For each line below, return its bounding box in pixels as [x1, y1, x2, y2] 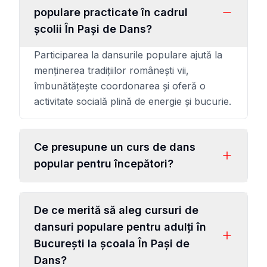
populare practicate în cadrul [34, 6, 188, 18]
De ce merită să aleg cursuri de [34, 204, 198, 216]
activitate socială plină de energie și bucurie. [34, 95, 231, 107]
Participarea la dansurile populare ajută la [34, 49, 222, 61]
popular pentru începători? [34, 157, 173, 170]
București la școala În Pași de [34, 237, 190, 250]
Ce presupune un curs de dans [34, 141, 195, 153]
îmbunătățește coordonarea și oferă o [34, 80, 206, 92]
